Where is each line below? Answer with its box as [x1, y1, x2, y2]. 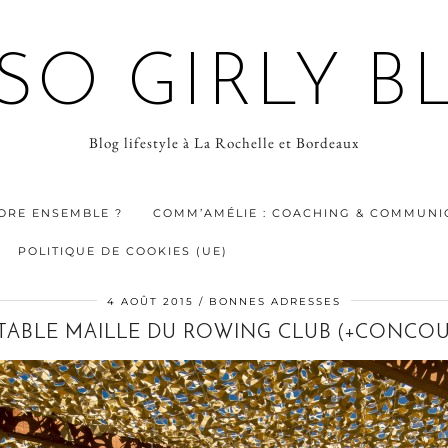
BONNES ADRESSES [209, 295, 341, 308]
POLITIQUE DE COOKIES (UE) [18, 244, 228, 258]
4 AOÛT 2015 [107, 295, 194, 308]
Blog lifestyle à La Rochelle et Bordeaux [89, 133, 359, 152]
